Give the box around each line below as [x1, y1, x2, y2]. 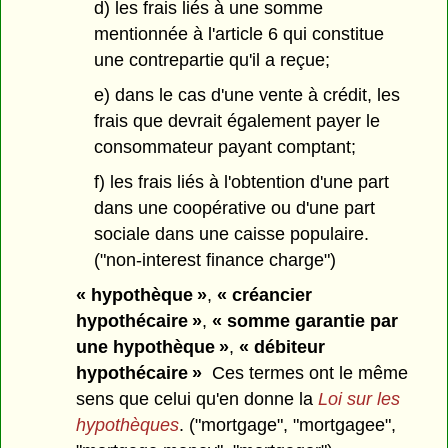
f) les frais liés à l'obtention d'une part [93, 171, 389, 192]
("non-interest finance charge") [93, 249, 336, 270]
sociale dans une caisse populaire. [93, 223, 369, 244]
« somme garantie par [207, 310, 399, 331]
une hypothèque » [76, 336, 230, 357]
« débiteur [234, 336, 326, 357]
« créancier [217, 284, 313, 305]
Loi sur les [318, 388, 401, 409]
